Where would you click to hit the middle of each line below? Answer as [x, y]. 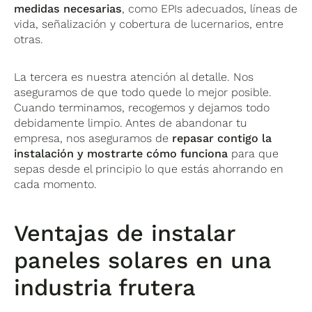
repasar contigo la [222, 139]
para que [253, 154]
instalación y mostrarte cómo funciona [121, 154]
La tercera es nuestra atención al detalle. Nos [134, 77]
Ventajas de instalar [125, 234]
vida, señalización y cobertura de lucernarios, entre [149, 24]
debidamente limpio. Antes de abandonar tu [131, 123]
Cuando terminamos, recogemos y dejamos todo [142, 108]
